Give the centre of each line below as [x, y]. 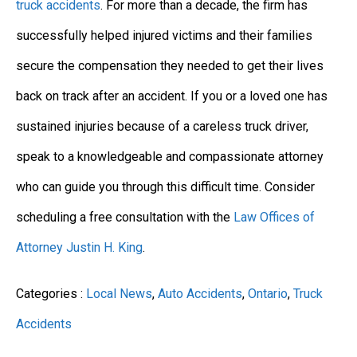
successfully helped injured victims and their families [164, 35]
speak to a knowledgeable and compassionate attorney [170, 156]
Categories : [51, 293]
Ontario [268, 293]
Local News [119, 293]
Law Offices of [274, 217]
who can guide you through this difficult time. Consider [165, 186]
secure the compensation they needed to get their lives [170, 65]
